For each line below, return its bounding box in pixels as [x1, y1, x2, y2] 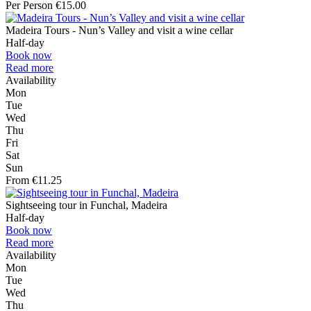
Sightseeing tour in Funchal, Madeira [6, 199, 167, 212]
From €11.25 [6, 174, 62, 187]
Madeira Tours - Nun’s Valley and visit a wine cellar [6, 24, 233, 37]
